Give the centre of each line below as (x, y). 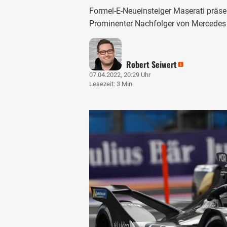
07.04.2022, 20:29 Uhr (120, 74)
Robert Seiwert (152, 64)
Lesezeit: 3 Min (111, 84)
